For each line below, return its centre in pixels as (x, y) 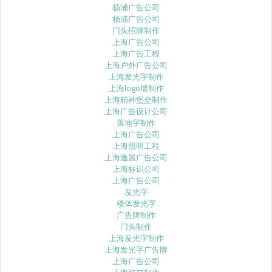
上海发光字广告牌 (136, 250)
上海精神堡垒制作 (136, 100)
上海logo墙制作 (136, 88)
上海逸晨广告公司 (136, 158)
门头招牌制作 (136, 31)
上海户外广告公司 (136, 65)
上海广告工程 (136, 54)
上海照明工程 (136, 146)
